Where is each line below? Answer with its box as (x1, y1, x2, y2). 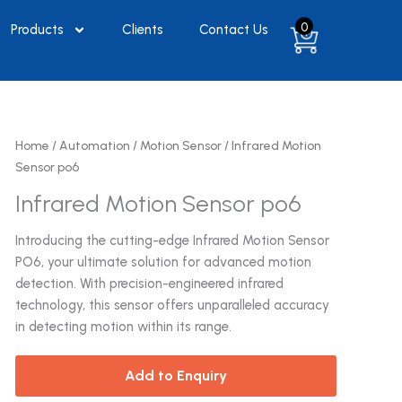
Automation (58, 138, 130, 153)
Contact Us (198, 22, 268, 38)
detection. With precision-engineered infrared (14, 275, 284, 292)
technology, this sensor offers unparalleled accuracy (14, 296, 329, 313)
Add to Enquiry (124, 366, 227, 384)
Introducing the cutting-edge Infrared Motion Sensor (14, 232, 329, 249)
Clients (121, 22, 163, 38)
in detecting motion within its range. (14, 318, 232, 335)
